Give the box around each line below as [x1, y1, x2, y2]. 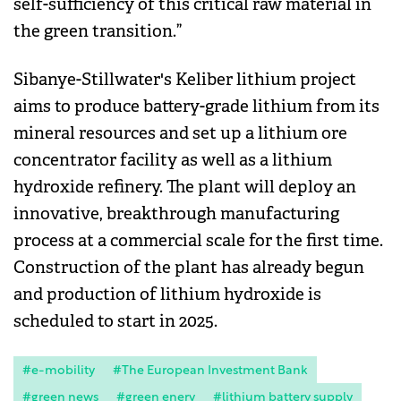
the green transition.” [13, 21, 182, 43]
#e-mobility [22, 364, 95, 379]
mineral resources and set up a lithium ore [13, 123, 347, 145]
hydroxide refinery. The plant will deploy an [13, 176, 356, 199]
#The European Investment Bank [113, 364, 308, 379]
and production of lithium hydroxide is [13, 284, 321, 306]
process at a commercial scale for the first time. [13, 230, 383, 252]
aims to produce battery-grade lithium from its [13, 96, 380, 118]
